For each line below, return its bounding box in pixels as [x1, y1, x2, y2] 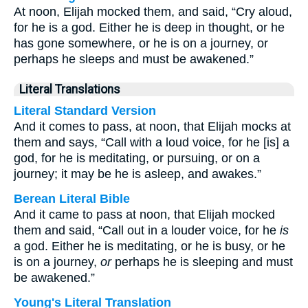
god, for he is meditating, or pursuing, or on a [14, 151, 260, 165]
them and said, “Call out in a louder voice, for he [14, 223, 280, 237]
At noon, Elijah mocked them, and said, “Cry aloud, [14, 5, 292, 19]
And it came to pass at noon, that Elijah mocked [14, 208, 275, 221]
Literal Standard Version [14, 104, 156, 118]
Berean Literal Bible [14, 192, 130, 206]
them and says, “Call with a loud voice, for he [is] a [14, 135, 289, 149]
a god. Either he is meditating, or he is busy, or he [14, 239, 285, 253]
